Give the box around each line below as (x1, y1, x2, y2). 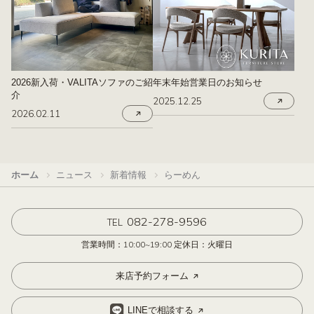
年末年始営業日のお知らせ (153, 77, 262, 88)
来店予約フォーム (115, 270, 189, 281)
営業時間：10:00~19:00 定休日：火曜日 (81, 239, 233, 250)
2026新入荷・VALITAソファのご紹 (11, 77, 153, 88)
